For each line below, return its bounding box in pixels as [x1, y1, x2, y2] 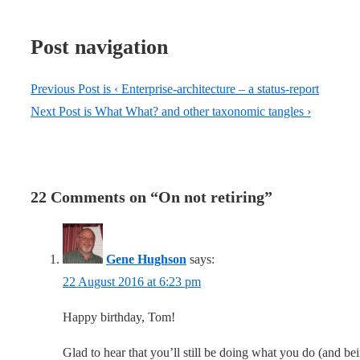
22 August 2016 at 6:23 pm [63, 275, 201, 289]
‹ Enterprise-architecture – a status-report [114, 82, 319, 96]
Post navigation [31, 35, 168, 59]
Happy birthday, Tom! [63, 310, 175, 325]
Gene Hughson [106, 252, 186, 267]
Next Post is [31, 104, 95, 119]
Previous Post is [31, 82, 114, 96]
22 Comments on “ [31, 188, 158, 207]
